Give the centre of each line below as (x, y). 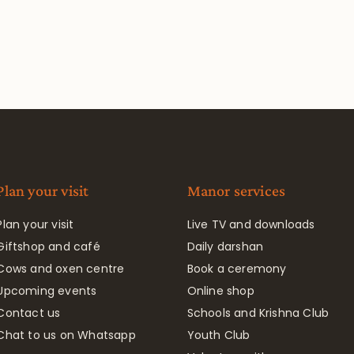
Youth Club (218, 335)
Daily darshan (225, 246)
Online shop (220, 290)
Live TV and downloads (251, 224)
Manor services (236, 190)
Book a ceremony (237, 268)
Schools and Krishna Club (258, 313)
